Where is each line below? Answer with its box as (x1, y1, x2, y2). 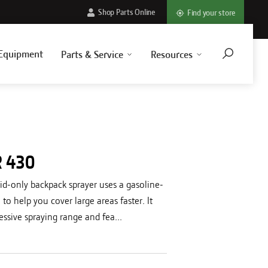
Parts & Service (60, 48, 123, 60)
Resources (151, 48, 193, 60)
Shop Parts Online (98, 7, 155, 17)
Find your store (187, 8, 235, 18)
